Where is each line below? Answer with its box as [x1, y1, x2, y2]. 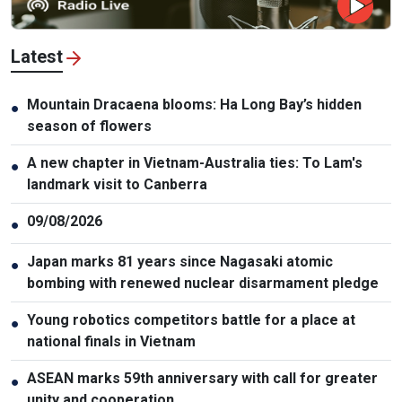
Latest [11, 46, 63, 68]
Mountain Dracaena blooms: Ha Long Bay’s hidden [27, 96, 362, 114]
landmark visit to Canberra [27, 176, 207, 194]
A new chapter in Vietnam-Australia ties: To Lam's [27, 154, 363, 172]
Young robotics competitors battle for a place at [27, 311, 355, 329]
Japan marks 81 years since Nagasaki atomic [27, 253, 333, 271]
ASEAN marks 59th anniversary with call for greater [27, 370, 378, 388]
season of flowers [27, 118, 152, 135]
